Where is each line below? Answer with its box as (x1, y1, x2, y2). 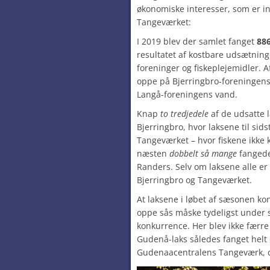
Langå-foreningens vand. (137, 89, 237, 100)
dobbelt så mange (169, 148, 237, 159)
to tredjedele (160, 108, 209, 119)
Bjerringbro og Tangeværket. (137, 174, 252, 186)
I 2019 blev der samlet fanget (137, 36, 257, 47)
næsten (137, 148, 169, 159)
